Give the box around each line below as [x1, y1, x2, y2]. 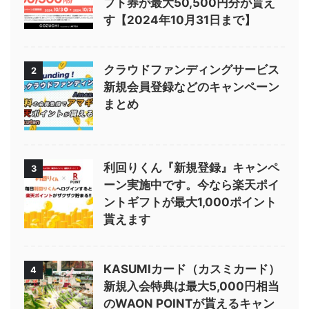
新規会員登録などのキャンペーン [103, 79, 279, 94]
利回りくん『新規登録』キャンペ [103, 160, 279, 175]
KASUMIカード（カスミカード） [103, 261, 280, 276]
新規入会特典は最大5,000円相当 [103, 279, 279, 293]
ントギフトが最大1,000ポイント [103, 195, 277, 209]
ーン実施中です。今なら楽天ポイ [103, 177, 279, 192]
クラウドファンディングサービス [103, 62, 279, 77]
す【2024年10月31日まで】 [103, 12, 256, 27]
